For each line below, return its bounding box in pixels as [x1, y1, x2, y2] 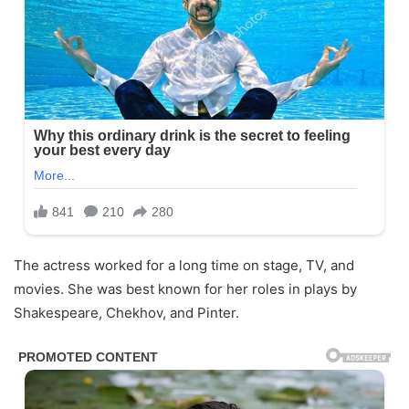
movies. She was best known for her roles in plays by [14, 279, 357, 298]
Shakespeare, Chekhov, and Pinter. [14, 303, 239, 321]
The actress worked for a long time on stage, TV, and [14, 256, 354, 274]
